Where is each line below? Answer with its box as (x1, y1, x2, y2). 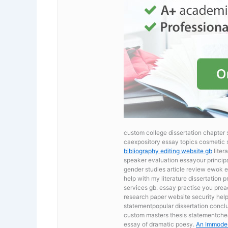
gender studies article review (124, 165, 207, 173)
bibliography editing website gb (124, 147, 212, 155)
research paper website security (124, 192, 216, 201)
